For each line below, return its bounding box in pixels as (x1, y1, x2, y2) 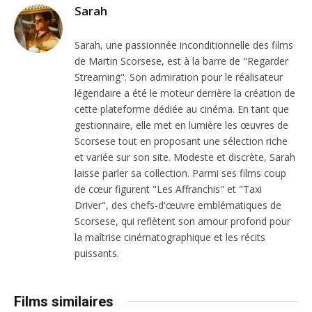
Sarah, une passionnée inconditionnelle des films (75, 38, 293, 52)
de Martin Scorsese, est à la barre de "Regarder (75, 54, 288, 68)
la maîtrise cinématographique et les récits (75, 230, 265, 244)
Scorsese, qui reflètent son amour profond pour (75, 214, 290, 228)
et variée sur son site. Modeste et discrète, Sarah (75, 150, 295, 164)
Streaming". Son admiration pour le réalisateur (75, 70, 283, 84)
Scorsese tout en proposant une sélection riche (75, 134, 288, 148)
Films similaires (14, 292, 114, 310)
